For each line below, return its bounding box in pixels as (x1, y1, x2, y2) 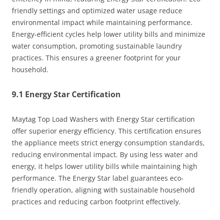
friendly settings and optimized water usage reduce (12, 6, 182, 16)
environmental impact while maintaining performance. (12, 18, 192, 27)
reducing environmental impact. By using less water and (12, 150, 198, 160)
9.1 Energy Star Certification (12, 89, 121, 100)
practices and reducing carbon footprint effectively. (12, 197, 181, 207)
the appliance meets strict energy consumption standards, (12, 138, 205, 148)
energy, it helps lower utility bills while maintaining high (12, 162, 197, 171)
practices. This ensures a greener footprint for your (12, 53, 181, 63)
